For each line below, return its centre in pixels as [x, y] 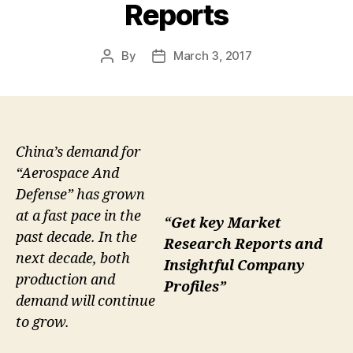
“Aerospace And [67, 174]
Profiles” [195, 288]
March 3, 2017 [212, 56]
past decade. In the [76, 238]
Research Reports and [243, 245]
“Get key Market [223, 224]
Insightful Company [234, 266]
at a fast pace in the [78, 217]
